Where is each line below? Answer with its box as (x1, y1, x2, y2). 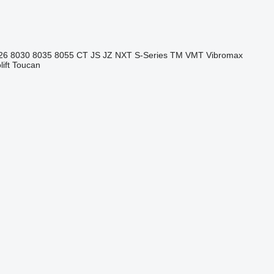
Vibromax (206, 50, 243, 60)
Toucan (12, 60, 40, 70)
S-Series (134, 50, 168, 60)
